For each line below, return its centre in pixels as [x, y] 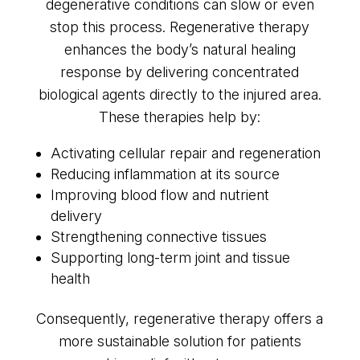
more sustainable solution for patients [180, 342]
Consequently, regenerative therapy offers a [180, 319]
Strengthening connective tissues [158, 237]
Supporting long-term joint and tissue [170, 258]
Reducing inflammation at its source [165, 174]
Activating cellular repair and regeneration [185, 153]
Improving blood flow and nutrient [160, 195]
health [70, 279]
